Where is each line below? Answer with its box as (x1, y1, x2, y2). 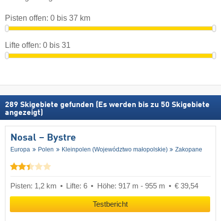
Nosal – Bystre (10, 133, 76, 144)
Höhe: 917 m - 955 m (97, 182, 165, 190)
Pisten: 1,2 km (10, 182, 57, 190)
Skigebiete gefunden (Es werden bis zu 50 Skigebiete (18, 101, 210, 110)
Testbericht (92, 200, 128, 208)
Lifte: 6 (66, 182, 88, 190)
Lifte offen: (5, 41, 43, 50)
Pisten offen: (5, 13, 50, 22)
